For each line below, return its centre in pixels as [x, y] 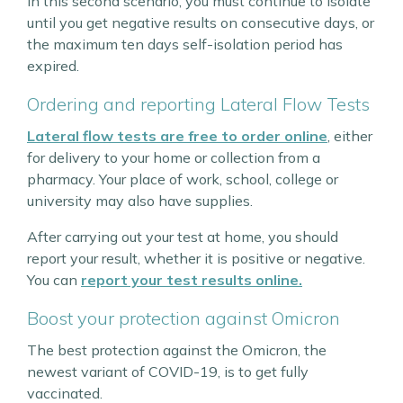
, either [350, 136]
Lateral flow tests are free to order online [177, 136]
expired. [53, 66]
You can [54, 280]
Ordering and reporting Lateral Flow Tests [198, 104]
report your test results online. [192, 280]
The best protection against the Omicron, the [177, 350]
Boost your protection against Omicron [184, 318]
